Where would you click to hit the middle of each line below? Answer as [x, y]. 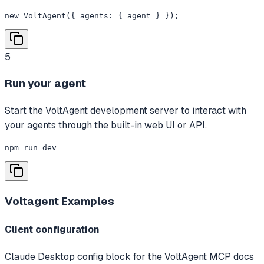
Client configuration [52, 230]
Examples [87, 201]
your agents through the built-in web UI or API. [106, 126]
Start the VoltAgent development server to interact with [126, 111]
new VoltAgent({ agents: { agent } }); [92, 15]
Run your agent [45, 84]
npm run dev [31, 148]
